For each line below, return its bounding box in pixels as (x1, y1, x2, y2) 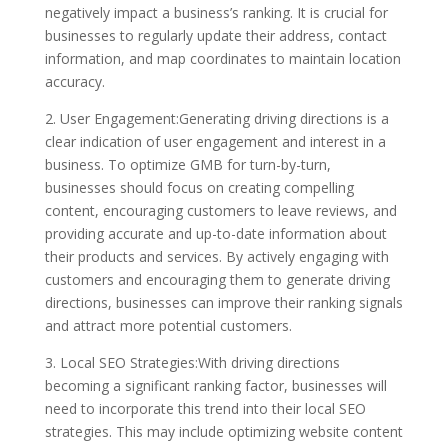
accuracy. (44, 71, 105, 91)
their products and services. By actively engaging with (44, 246, 389, 266)
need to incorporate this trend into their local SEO (44, 398, 366, 418)
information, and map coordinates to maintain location (44, 48, 401, 68)
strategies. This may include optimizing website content (44, 421, 403, 441)
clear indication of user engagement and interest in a (44, 131, 386, 151)
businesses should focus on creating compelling (44, 177, 354, 197)
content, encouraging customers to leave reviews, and (44, 200, 397, 220)
